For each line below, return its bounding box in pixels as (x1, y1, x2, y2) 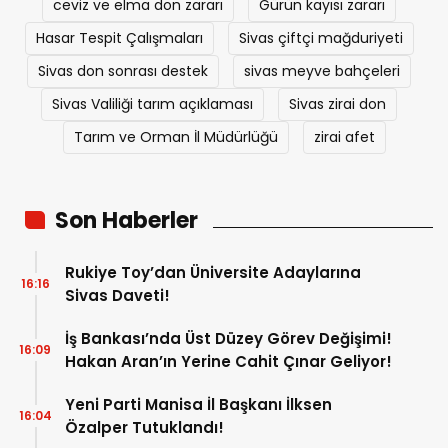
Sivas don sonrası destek (38, 60, 208, 81)
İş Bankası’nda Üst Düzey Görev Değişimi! (65, 327, 392, 349)
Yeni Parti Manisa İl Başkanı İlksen (65, 393, 332, 415)
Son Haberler (55, 204, 198, 236)
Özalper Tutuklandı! (65, 416, 224, 438)
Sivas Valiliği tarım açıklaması (52, 93, 253, 114)
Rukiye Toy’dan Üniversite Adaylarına (65, 261, 361, 283)
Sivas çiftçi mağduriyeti (238, 27, 403, 48)
